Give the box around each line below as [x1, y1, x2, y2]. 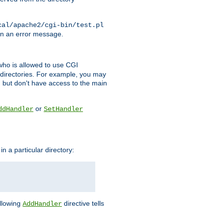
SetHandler [44, 105, 83, 113]
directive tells [62, 199, 104, 207]
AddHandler [23, 199, 62, 208]
